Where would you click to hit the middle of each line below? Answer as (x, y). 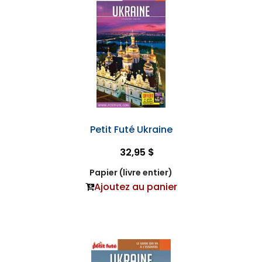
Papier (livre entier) (131, 173)
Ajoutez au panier (135, 187)
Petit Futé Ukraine (131, 130)
